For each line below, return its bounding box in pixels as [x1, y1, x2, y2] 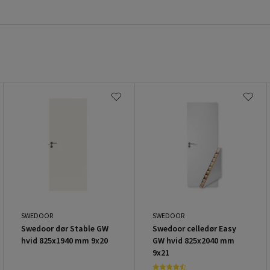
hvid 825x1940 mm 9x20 [20, 234, 108, 246]
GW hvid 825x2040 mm [152, 234, 235, 246]
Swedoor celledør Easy [152, 222, 237, 234]
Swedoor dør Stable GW [20, 222, 108, 234]
